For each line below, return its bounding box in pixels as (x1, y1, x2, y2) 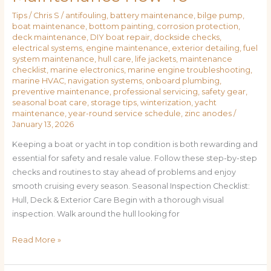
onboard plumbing (145, 76, 220, 85)
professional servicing (113, 87, 198, 96)
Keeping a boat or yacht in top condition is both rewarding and (11, 140, 258, 149)
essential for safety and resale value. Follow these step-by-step (11, 154, 257, 163)
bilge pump (197, 10, 243, 20)
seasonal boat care (11, 97, 87, 107)
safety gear (201, 87, 246, 96)
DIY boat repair (90, 32, 150, 42)
